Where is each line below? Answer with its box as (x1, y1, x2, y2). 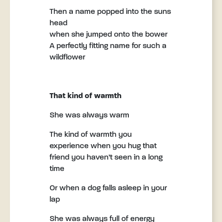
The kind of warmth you (50, 131, 132, 139)
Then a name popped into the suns (50, 8, 171, 16)
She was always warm (50, 111, 129, 119)
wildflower (50, 54, 85, 61)
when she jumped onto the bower (50, 31, 167, 39)
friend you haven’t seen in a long (50, 154, 163, 162)
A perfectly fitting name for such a (50, 42, 166, 50)
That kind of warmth (50, 92, 121, 100)
